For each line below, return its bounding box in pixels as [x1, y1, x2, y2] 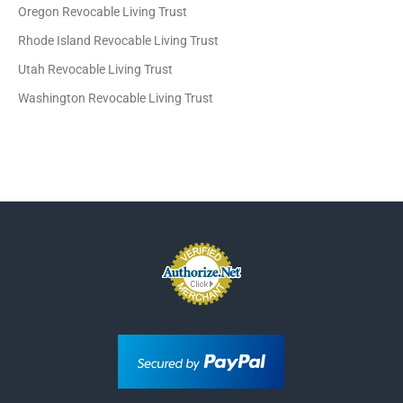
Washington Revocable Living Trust [18, 91, 214, 105]
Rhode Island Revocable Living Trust [18, 33, 219, 48]
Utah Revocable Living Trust [18, 62, 174, 76]
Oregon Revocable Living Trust [18, 4, 188, 19]
